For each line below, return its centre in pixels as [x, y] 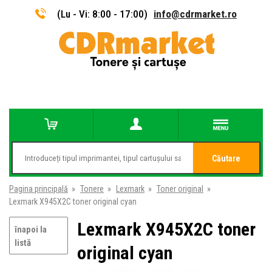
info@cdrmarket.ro [195, 14]
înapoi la [31, 229]
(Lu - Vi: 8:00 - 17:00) [102, 14]
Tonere [92, 189]
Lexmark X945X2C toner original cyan [73, 202]
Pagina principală [39, 189]
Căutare [226, 158]
